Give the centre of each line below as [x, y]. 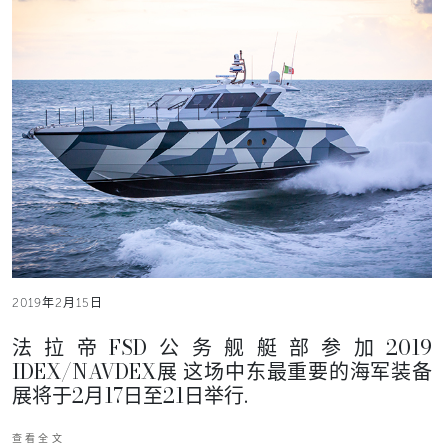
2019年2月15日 [57, 302]
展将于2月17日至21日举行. [130, 395]
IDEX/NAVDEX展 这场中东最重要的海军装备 [222, 371]
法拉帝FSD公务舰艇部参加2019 [222, 347]
